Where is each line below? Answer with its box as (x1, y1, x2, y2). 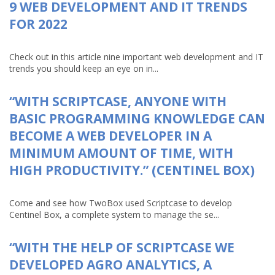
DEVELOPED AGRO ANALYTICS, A (9, 256, 212, 273)
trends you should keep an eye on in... (9, 63, 158, 74)
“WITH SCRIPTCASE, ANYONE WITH (9, 93, 227, 110)
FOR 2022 (9, 15, 68, 33)
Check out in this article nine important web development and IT (9, 51, 263, 63)
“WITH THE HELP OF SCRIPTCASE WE (9, 239, 234, 256)
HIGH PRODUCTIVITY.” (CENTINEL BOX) (9, 161, 255, 179)
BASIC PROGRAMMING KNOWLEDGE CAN (9, 110, 265, 127)
